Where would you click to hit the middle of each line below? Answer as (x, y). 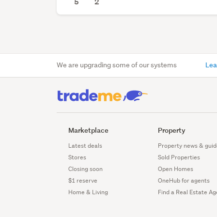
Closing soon (86, 169)
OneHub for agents (184, 181)
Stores (77, 157)
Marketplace (89, 130)
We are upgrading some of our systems (117, 65)
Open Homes (176, 169)
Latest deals (85, 146)
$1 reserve (83, 181)
